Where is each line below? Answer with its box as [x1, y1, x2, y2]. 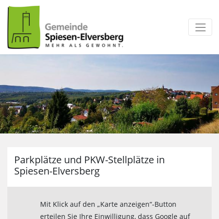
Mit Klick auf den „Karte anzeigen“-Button [40, 199, 177, 209]
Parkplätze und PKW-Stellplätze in [14, 153, 165, 167]
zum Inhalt [2, 58, 38, 68]
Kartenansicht [7, 188, 53, 197]
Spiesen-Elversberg [14, 164, 100, 178]
